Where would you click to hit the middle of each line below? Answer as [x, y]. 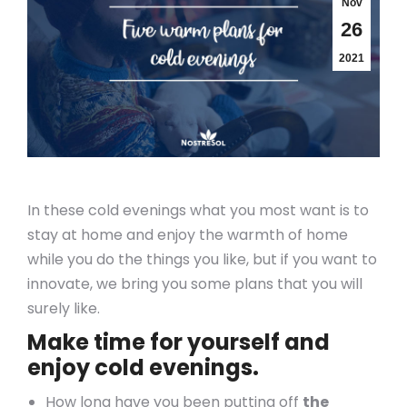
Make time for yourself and [179, 342]
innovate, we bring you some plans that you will [195, 283]
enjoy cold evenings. [143, 367]
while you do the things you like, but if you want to [202, 259]
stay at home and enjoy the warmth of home [188, 234]
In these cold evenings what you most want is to [198, 210]
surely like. [64, 308]
